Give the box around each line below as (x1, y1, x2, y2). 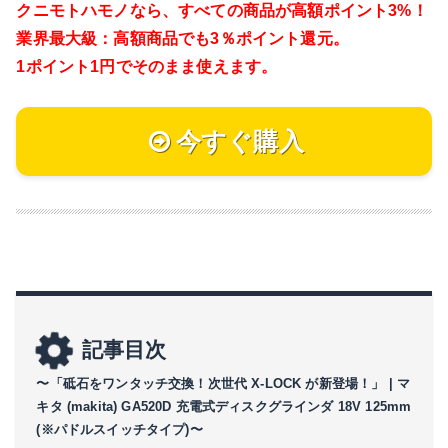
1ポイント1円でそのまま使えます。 (16, 57, 278, 76)
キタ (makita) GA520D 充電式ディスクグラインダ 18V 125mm (36, 399, 412, 415)
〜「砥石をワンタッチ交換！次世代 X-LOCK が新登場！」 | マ (36, 376, 411, 392)
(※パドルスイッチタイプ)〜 (36, 422, 203, 438)
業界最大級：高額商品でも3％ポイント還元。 (16, 29, 349, 48)
